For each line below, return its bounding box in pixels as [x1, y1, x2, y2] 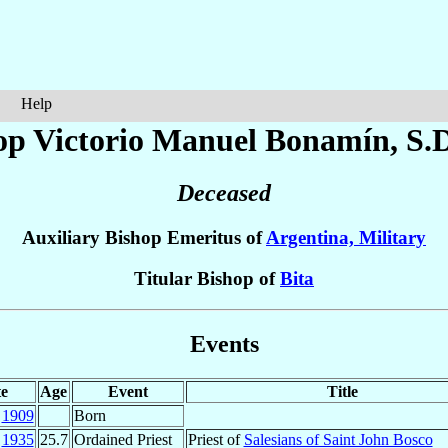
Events [189, 330, 259, 357]
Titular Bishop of [134, 268, 280, 290]
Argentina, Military [266, 227, 426, 249]
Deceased [177, 180, 271, 207]
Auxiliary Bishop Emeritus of [22, 227, 266, 249]
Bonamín [265, 122, 390, 158]
